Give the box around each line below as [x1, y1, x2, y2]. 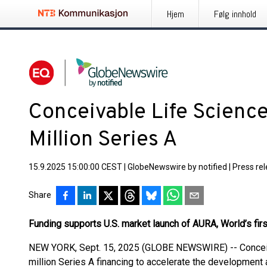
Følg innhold [214, 8, 256, 20]
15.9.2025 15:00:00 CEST [29, 162, 122, 172]
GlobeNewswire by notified [128, 162, 227, 172]
